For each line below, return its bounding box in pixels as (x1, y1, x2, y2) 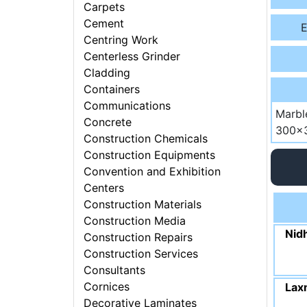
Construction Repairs (84, 230, 193, 245)
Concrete (84, 115, 132, 130)
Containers (84, 82, 140, 97)
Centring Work (84, 33, 159, 47)
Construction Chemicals (84, 132, 208, 146)
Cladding (84, 66, 131, 80)
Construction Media (84, 214, 186, 228)
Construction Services (84, 247, 199, 261)
